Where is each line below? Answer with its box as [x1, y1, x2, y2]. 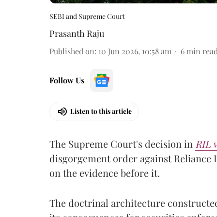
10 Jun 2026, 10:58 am [98, 46, 171, 56]
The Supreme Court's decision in [49, 137, 195, 150]
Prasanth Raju [49, 27, 104, 39]
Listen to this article [70, 107, 132, 116]
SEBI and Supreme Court [49, 11, 125, 21]
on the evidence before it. [49, 166, 160, 179]
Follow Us [49, 75, 84, 85]
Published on [49, 46, 94, 56]
